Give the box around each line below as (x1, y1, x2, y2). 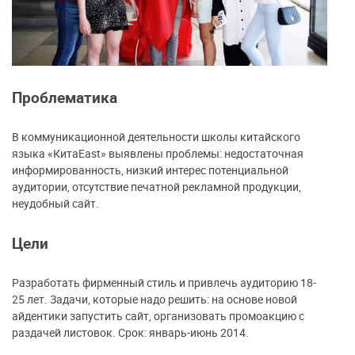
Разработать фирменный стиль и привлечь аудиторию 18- (12, 275, 316, 291)
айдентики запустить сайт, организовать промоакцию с (12, 308, 304, 324)
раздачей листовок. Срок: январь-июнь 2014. (12, 325, 249, 341)
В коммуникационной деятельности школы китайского (12, 129, 300, 145)
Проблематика (12, 87, 117, 108)
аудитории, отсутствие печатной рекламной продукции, (12, 179, 301, 195)
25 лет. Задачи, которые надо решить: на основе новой (12, 292, 297, 307)
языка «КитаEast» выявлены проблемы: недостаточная (12, 146, 303, 162)
